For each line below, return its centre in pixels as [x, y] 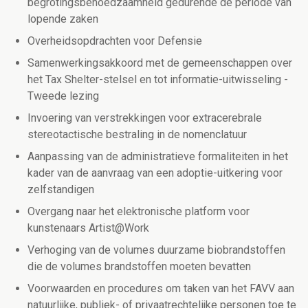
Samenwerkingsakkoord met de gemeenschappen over [160, 63]
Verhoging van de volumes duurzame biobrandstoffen [156, 250]
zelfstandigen [61, 190]
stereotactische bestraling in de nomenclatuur [137, 135]
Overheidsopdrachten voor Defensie [115, 41]
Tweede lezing [63, 96]
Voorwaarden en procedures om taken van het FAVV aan [161, 289]
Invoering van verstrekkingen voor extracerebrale [145, 118]
